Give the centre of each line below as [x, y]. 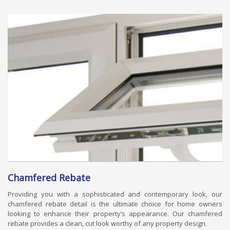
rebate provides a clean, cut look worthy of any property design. [107, 224]
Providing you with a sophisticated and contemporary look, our [115, 194]
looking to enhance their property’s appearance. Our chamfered [115, 214]
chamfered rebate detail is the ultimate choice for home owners [115, 204]
